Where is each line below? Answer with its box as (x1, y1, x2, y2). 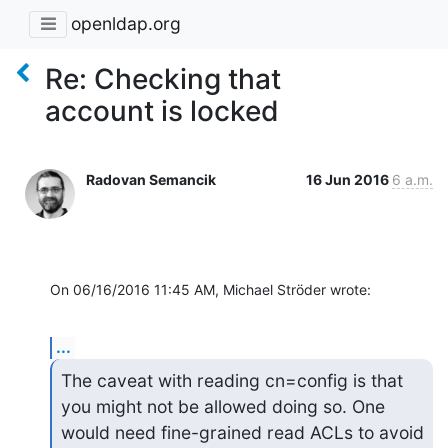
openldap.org (71, 13, 181, 35)
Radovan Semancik (86, 170, 216, 188)
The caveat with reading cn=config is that (60, 369, 403, 391)
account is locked (45, 93, 279, 128)
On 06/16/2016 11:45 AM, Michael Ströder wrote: (50, 280, 371, 298)
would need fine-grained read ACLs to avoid (60, 421, 424, 443)
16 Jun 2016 (306, 170, 392, 188)
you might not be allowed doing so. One (60, 395, 385, 417)
